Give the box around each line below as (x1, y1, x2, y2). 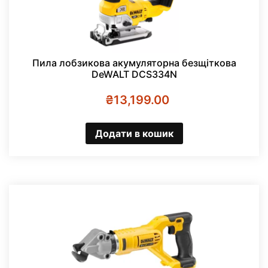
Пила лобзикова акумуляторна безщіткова (32, 57, 236, 69)
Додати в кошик (95, 127, 173, 139)
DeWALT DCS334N (91, 68, 177, 81)
